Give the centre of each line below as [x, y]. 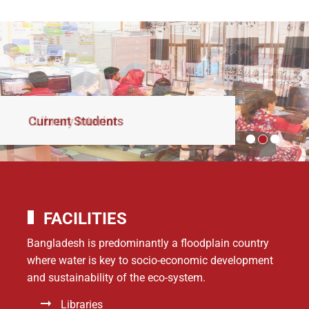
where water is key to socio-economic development [150, 261]
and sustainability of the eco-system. [116, 278]
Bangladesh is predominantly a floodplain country [148, 243]
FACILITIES [85, 219]
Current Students [76, 121]
